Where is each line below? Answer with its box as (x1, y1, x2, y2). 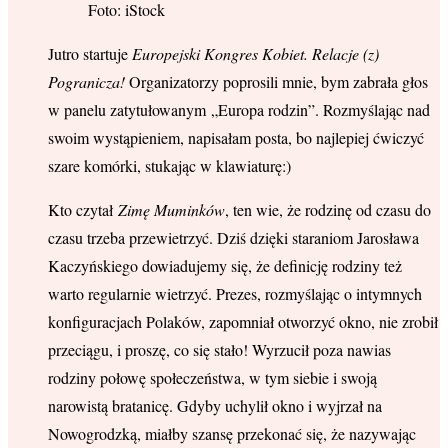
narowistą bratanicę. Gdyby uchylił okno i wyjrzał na (48, 394, 382, 416)
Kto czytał (48, 198, 118, 220)
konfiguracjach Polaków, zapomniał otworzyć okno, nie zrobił (48, 310, 438, 332)
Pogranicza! (48, 70, 125, 92)
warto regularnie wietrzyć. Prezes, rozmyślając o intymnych (48, 282, 422, 304)
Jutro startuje (48, 42, 132, 64)
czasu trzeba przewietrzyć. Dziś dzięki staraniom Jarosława (48, 226, 419, 248)
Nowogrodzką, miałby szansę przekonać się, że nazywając (48, 422, 416, 444)
